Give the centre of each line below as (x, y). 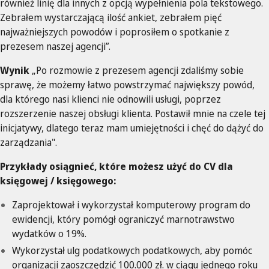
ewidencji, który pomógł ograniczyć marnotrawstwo (123, 219)
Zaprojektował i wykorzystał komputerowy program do (131, 205)
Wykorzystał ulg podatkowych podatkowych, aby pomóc (132, 251)
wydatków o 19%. (49, 234)
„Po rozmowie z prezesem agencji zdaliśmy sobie (137, 71)
